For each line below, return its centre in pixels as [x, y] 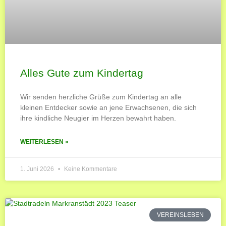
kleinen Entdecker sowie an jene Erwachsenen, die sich [108, 107]
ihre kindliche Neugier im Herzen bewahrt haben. [98, 118]
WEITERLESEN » [44, 142]
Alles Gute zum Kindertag [82, 73]
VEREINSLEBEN [180, 215]
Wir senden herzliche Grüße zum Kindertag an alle [101, 97]
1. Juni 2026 [38, 169]
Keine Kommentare [90, 169]
